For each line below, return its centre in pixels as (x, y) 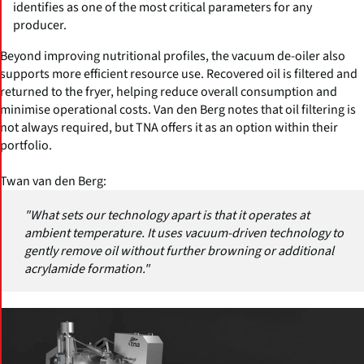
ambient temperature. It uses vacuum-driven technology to (184, 234)
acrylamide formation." (87, 269)
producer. (40, 26)
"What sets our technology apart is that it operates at (167, 216)
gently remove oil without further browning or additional (179, 251)
